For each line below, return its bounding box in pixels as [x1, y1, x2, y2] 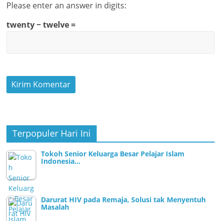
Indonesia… [41, 156, 81, 166]
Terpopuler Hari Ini [12, 127, 91, 139]
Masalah [41, 202, 70, 212]
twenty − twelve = [6, 19, 76, 30]
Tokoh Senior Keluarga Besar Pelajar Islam [41, 148, 185, 158]
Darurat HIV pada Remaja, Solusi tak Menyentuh [41, 194, 206, 204]
